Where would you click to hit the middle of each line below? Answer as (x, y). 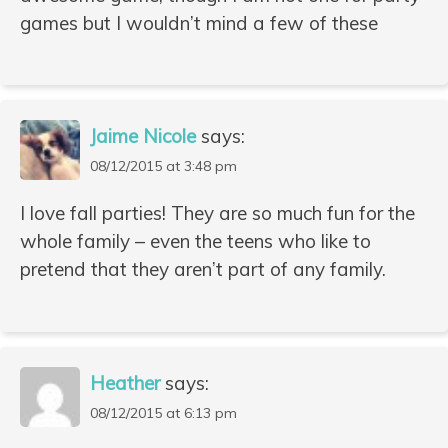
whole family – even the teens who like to (195, 241)
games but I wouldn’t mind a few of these (199, 22)
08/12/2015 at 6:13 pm (163, 412)
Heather (125, 382)
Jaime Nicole (143, 136)
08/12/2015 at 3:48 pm (163, 166)
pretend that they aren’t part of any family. (203, 269)
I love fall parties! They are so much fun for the (217, 213)
